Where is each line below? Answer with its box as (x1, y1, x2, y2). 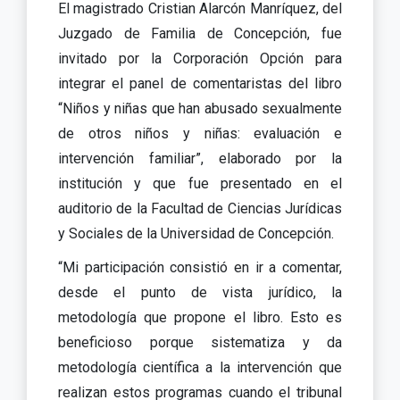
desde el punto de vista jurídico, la (58, 283, 342, 301)
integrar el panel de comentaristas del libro (58, 74, 342, 92)
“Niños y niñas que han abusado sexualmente (58, 99, 342, 117)
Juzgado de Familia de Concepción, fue (58, 24, 342, 42)
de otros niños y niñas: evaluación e (58, 124, 342, 142)
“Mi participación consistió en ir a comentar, (58, 258, 342, 276)
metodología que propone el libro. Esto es (58, 308, 342, 326)
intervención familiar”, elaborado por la (58, 149, 342, 167)
